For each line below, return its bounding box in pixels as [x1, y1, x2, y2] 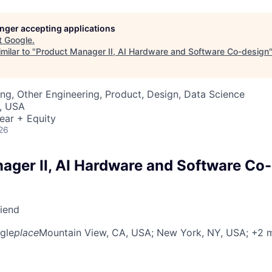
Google [4, 34, 32, 45]
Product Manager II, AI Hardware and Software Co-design [36, 46, 269, 56]
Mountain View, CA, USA [39, 226, 151, 239]
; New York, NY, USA [151, 226, 246, 239]
